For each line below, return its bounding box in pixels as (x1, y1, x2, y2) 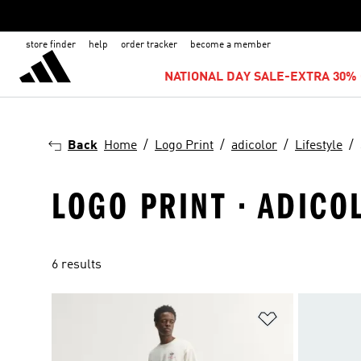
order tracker (121, 40, 177, 50)
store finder (26, 40, 76, 50)
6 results (52, 259, 102, 272)
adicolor (231, 139, 277, 152)
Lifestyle (295, 139, 342, 152)
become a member (190, 40, 271, 50)
